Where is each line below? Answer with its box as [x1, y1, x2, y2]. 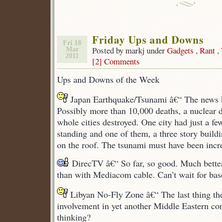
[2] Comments [92, 55, 140, 67]
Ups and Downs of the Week [57, 73, 160, 85]
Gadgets [167, 45, 194, 56]
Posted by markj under [92, 45, 167, 56]
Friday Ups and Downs [92, 32, 204, 47]
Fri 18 [63, 39, 81, 47]
